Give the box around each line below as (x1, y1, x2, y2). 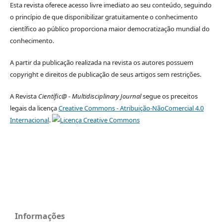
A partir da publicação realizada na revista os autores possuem (9, 57, 193, 67)
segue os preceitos (141, 91, 198, 101)
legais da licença (9, 103, 58, 112)
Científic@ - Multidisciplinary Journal (38, 91, 141, 101)
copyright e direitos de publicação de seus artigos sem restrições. (9, 69, 201, 79)
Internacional (9, 115, 49, 124)
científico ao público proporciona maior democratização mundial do (9, 24, 210, 33)
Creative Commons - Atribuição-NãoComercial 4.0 (58, 103, 204, 112)
